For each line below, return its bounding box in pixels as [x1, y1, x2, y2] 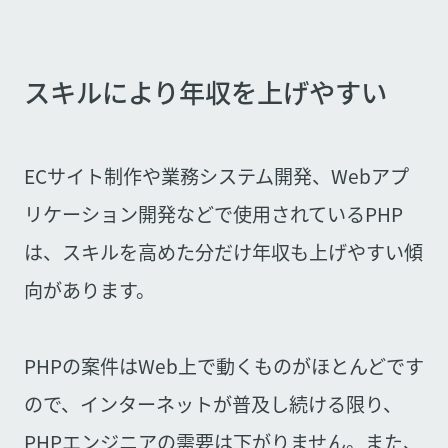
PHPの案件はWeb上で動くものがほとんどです [23, 351, 424, 380]
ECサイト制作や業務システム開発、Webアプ [23, 161, 409, 190]
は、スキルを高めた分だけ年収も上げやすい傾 [23, 237, 423, 266]
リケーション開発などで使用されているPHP [23, 199, 403, 228]
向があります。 [23, 275, 155, 304]
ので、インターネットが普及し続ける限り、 [23, 389, 402, 418]
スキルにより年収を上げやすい [23, 73, 387, 112]
